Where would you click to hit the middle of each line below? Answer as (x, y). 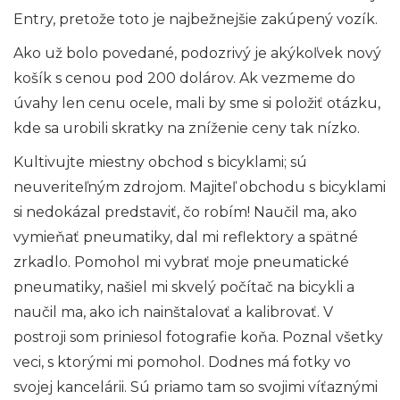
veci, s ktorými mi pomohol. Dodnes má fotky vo (182, 362)
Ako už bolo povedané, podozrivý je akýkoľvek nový (197, 54)
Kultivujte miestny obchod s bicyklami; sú (160, 162)
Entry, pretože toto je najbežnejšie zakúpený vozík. (196, 20)
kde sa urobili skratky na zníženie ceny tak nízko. (187, 129)
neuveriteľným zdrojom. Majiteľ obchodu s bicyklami (200, 187)
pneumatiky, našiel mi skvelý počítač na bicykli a (184, 287)
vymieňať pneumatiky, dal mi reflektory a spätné (186, 237)
